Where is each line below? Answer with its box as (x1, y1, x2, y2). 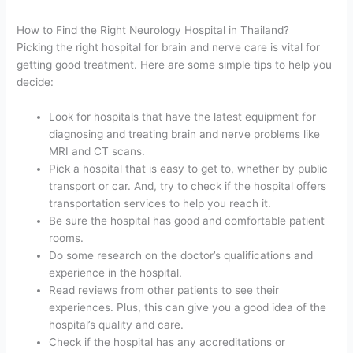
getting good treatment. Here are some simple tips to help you (17, 58, 333, 71)
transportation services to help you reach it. (49, 196, 272, 210)
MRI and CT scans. (49, 144, 146, 158)
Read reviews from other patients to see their (49, 283, 280, 296)
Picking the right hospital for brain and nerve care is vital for (17, 40, 321, 54)
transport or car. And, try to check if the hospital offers (49, 179, 327, 192)
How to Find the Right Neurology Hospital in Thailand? (17, 23, 290, 36)
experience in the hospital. (49, 266, 183, 279)
